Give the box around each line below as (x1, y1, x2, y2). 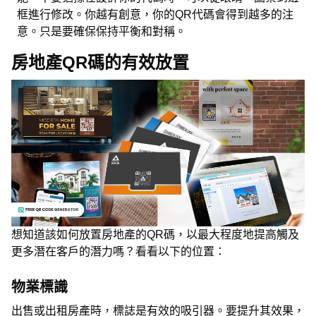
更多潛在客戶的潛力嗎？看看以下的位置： (11, 245, 226, 257)
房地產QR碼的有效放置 (11, 53, 189, 72)
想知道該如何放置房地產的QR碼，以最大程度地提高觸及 (11, 229, 299, 241)
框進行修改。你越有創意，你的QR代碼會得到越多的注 (17, 8, 293, 20)
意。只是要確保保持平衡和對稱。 (17, 25, 186, 37)
